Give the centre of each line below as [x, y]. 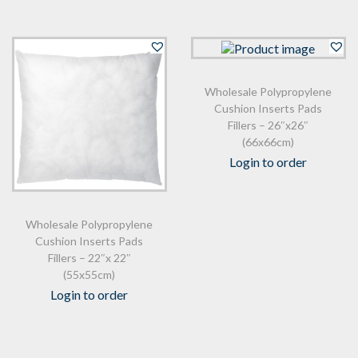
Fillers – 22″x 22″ [89, 257]
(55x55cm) [89, 274]
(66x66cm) [268, 141]
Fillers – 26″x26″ [268, 125]
